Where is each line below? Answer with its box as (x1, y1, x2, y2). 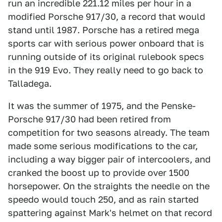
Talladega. (8, 78, 52, 89)
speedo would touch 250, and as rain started (8, 194, 199, 205)
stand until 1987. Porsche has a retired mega (8, 25, 199, 35)
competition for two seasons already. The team (8, 127, 210, 138)
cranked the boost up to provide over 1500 (8, 167, 189, 178)
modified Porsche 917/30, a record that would (8, 11, 205, 22)
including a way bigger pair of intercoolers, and (8, 154, 211, 165)
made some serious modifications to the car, (8, 141, 198, 151)
